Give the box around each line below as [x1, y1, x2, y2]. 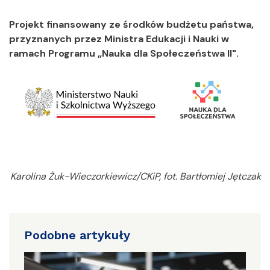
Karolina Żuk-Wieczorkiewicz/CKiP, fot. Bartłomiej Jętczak [10, 170, 261, 183]
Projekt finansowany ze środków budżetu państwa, [9, 18, 254, 31]
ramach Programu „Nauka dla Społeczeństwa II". [9, 47, 239, 60]
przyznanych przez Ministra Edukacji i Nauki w [9, 33, 229, 46]
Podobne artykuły [24, 228, 130, 243]
